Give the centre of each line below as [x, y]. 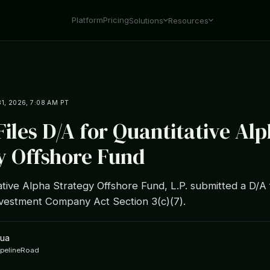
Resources [189, 20]
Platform [88, 20]
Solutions [146, 20]
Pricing [116, 20]
